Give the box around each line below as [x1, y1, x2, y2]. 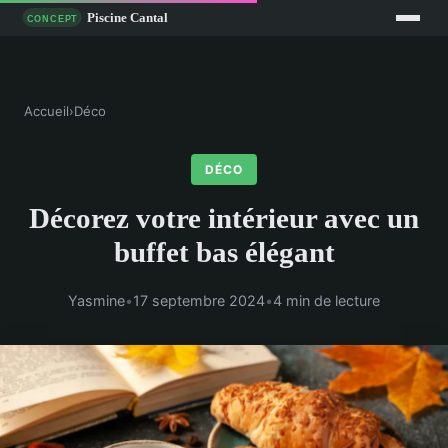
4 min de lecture [273, 291, 380, 309]
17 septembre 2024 [133, 291, 265, 309]
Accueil [24, 103, 69, 120]
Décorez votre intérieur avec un [29, 202, 419, 235]
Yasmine [68, 291, 125, 309]
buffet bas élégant [113, 236, 335, 269]
